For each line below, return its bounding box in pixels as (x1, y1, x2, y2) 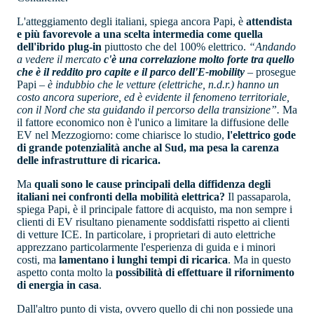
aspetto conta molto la (17, 266, 116, 279)
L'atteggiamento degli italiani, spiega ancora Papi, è (17, 15, 243, 28)
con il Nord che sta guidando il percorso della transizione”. (17, 104, 280, 116)
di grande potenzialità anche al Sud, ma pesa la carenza (17, 142, 279, 154)
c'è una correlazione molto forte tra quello (104, 53, 294, 66)
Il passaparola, (225, 191, 291, 203)
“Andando (246, 41, 296, 53)
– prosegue (245, 66, 296, 78)
